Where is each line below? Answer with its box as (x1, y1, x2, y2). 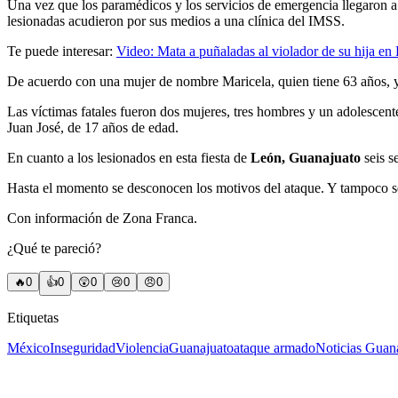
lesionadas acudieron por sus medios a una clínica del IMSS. (7, 13, 345, 29)
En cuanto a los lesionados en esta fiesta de (7, 150, 247, 166)
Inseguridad (50, 340, 115, 356)
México (7, 340, 50, 356)
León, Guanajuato (247, 150, 361, 166)
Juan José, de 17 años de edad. (7, 120, 179, 136)
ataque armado (234, 340, 315, 356)
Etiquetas (7, 310, 59, 326)
